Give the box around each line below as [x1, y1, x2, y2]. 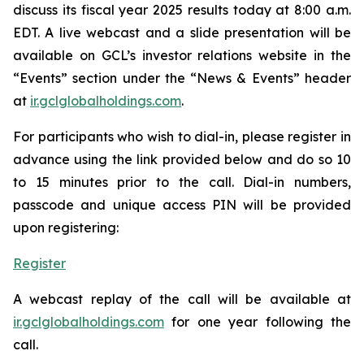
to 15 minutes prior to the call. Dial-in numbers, [13, 173, 351, 190]
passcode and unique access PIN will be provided [13, 196, 351, 213]
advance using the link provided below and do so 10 [13, 150, 351, 167]
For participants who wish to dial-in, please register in [13, 128, 351, 145]
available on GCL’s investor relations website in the [13, 46, 351, 63]
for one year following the [164, 313, 351, 330]
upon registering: [13, 219, 119, 236]
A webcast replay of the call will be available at [13, 290, 351, 307]
